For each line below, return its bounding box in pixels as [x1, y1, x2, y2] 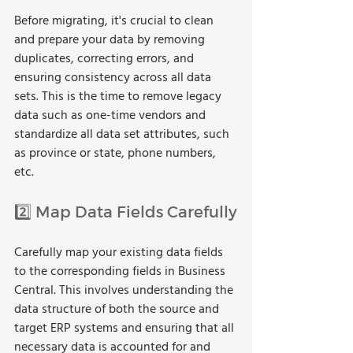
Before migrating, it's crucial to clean [14, 10, 217, 32]
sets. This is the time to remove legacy [14, 86, 225, 107]
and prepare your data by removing [14, 29, 208, 50]
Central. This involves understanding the [14, 280, 236, 301]
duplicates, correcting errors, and [14, 48, 197, 69]
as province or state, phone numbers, [14, 143, 219, 164]
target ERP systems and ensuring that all [14, 318, 237, 339]
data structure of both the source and [14, 299, 222, 320]
